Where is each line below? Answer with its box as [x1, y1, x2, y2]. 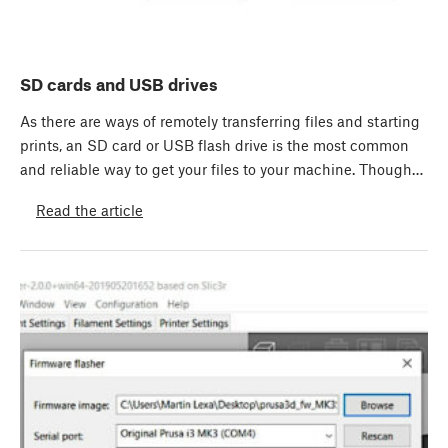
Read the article [36, 201, 143, 220]
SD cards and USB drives [20, 74, 218, 95]
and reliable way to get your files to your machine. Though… [20, 160, 423, 179]
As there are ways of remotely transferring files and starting [20, 112, 420, 131]
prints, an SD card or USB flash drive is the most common [20, 136, 409, 155]
